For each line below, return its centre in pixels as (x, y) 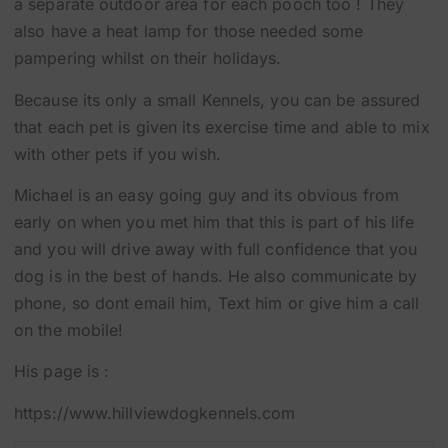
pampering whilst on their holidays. (148, 58)
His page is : (62, 371)
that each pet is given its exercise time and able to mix (222, 126)
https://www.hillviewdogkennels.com (155, 412)
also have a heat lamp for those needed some (189, 31)
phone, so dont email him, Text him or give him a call (217, 303)
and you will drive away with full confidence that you (216, 249)
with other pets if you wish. (117, 153)
